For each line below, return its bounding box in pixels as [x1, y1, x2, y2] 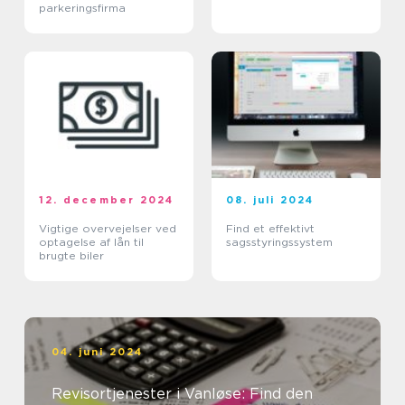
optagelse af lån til [39, 235, 144, 249]
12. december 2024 [39, 193, 174, 206]
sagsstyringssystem [226, 235, 333, 249]
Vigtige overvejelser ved [39, 221, 176, 235]
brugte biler [39, 249, 104, 262]
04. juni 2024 [52, 345, 144, 358]
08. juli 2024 [226, 193, 315, 206]
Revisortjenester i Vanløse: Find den [52, 385, 313, 402]
